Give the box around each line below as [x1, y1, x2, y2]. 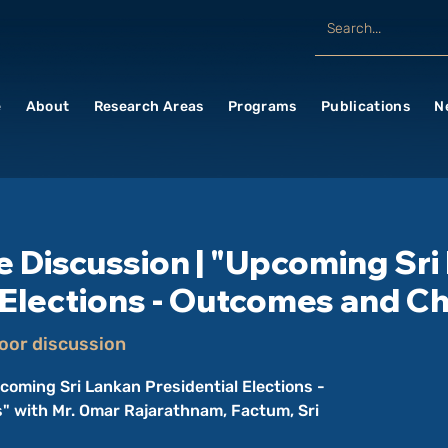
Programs [227, 98, 297, 115]
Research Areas [93, 98, 204, 115]
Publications [320, 98, 411, 115]
